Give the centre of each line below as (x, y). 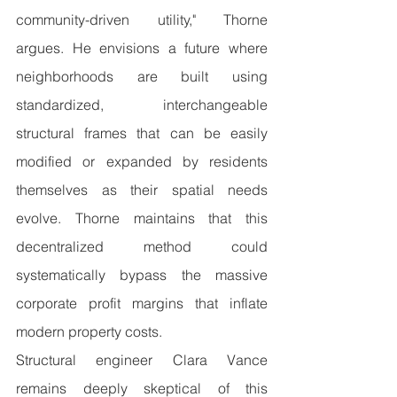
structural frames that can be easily (142, 133)
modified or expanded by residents (142, 162)
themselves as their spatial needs (142, 190)
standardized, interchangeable (142, 105)
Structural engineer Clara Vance (142, 360)
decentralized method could (142, 247)
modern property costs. (89, 332)
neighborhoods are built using (142, 77)
